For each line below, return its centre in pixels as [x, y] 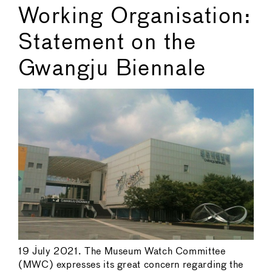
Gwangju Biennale [112, 69]
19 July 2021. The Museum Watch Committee [122, 252]
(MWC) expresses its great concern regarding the [131, 265]
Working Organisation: [135, 17]
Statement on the [107, 43]
